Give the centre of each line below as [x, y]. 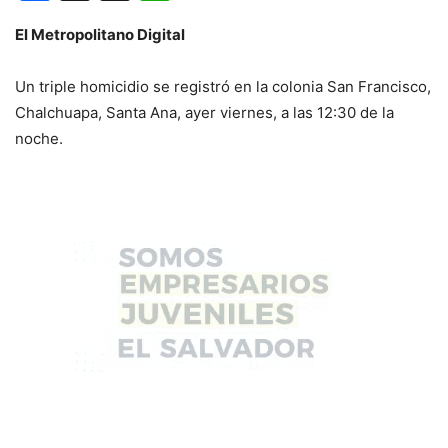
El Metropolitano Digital [100, 34]
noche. [39, 138]
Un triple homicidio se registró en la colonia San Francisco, [223, 86]
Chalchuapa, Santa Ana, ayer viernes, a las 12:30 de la [204, 112]
